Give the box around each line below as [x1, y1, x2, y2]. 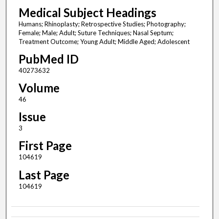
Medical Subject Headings [18, 5, 156, 20]
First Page [18, 138, 72, 153]
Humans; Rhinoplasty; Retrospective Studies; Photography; [18, 20, 186, 28]
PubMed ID [18, 52, 79, 66]
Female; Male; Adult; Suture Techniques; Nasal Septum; [18, 29, 174, 37]
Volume [18, 81, 60, 95]
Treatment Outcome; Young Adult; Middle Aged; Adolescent [18, 38, 190, 46]
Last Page [18, 167, 69, 182]
